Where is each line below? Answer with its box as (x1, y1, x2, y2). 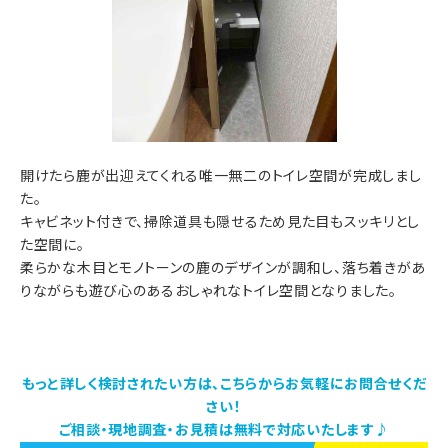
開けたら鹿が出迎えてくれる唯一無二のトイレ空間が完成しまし (20, 165, 422, 186)
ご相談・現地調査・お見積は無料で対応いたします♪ (58, 419, 390, 440)
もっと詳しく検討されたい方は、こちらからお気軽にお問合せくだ (21, 373, 427, 394)
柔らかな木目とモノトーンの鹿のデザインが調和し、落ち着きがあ (20, 257, 427, 278)
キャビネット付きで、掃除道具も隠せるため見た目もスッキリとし (20, 211, 420, 232)
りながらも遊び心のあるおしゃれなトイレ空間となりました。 (20, 280, 397, 301)
